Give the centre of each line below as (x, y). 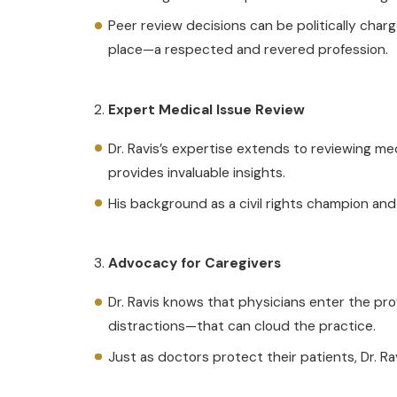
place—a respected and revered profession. (249, 50)
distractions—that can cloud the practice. (242, 327)
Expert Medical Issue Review (207, 109)
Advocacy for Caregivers (195, 264)
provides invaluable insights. (197, 172)
